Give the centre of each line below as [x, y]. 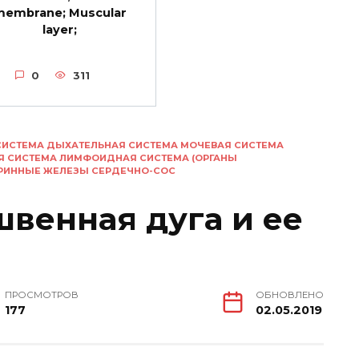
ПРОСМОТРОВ [42, 294]
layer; [60, 29]
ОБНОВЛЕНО [290, 294]
